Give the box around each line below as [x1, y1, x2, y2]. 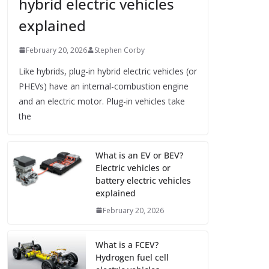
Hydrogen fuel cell [95, 251, 169, 263]
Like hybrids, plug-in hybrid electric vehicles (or [19, 65, 197, 77]
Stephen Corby [94, 44, 145, 55]
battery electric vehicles [95, 174, 191, 186]
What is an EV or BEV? [95, 149, 183, 161]
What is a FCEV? [95, 238, 159, 250]
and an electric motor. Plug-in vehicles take [19, 95, 185, 107]
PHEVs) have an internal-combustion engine [19, 80, 189, 92]
